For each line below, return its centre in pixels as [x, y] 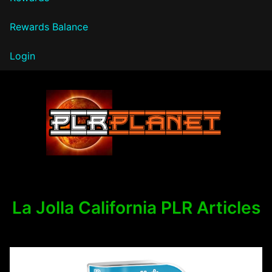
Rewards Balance [49, 26]
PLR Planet [60, 168]
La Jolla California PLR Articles [136, 207]
